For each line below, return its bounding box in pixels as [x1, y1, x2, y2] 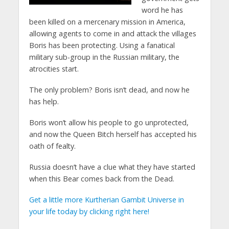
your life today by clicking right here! [29, 206, 149, 216]
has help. [29, 96, 59, 106]
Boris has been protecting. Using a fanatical [29, 40, 175, 50]
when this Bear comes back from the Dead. [29, 173, 174, 184]
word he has [141, 5, 183, 15]
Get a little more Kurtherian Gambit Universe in [29, 194, 184, 204]
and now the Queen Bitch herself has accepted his [29, 129, 197, 139]
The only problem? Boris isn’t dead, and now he [29, 84, 190, 95]
